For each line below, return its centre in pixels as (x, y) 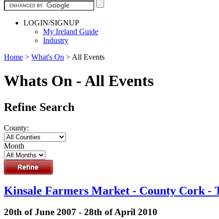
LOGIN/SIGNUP (51, 22)
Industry (56, 40)
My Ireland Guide (71, 31)
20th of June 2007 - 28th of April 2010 (81, 212)
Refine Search (39, 107)
